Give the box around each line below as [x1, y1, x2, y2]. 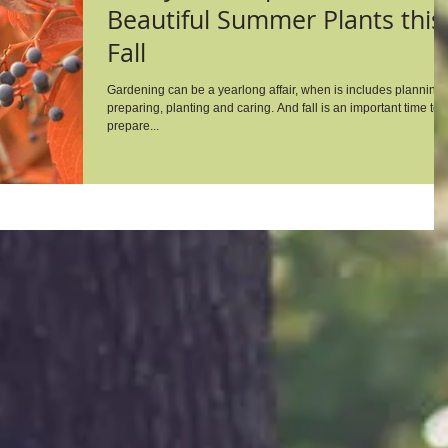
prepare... [107, 119, 159, 133]
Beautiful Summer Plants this [107, 3, 443, 36]
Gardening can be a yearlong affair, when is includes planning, [107, 83, 446, 97]
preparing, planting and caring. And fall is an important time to [107, 101, 277, 115]
